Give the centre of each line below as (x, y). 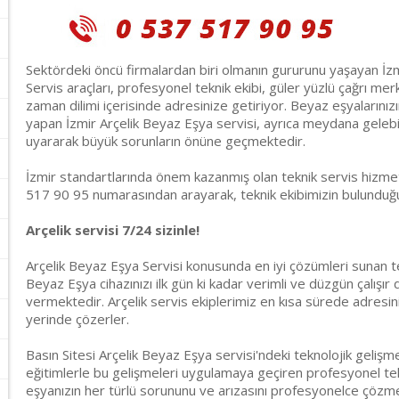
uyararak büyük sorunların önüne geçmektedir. (166, 141)
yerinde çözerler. (77, 319)
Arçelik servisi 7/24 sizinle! (113, 230)
